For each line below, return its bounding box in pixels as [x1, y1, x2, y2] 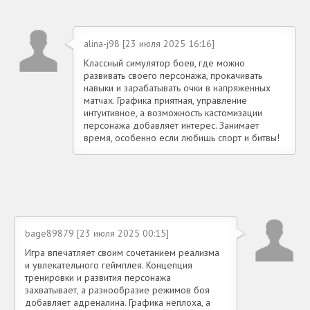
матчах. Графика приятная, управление [84, 94, 247, 107]
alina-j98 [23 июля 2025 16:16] [84, 37, 215, 50]
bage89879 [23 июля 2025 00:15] [25, 227, 169, 239]
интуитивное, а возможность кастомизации [84, 107, 262, 119]
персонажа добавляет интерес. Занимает [84, 119, 259, 131]
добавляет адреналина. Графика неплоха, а [25, 296, 210, 309]
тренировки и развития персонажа [25, 271, 171, 284]
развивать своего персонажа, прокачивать [84, 69, 262, 82]
